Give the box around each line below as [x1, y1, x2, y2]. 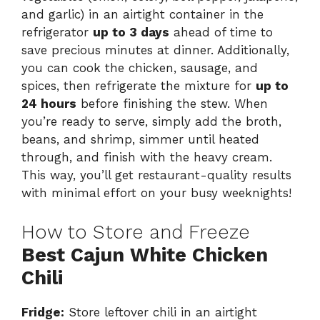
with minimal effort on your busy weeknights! [21, 186, 291, 201]
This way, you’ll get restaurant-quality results [21, 168, 291, 183]
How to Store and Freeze [21, 220, 250, 244]
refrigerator [21, 25, 93, 40]
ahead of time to [169, 25, 273, 40]
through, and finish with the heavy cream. [21, 150, 272, 165]
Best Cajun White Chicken [21, 243, 268, 266]
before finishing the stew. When [76, 96, 268, 111]
